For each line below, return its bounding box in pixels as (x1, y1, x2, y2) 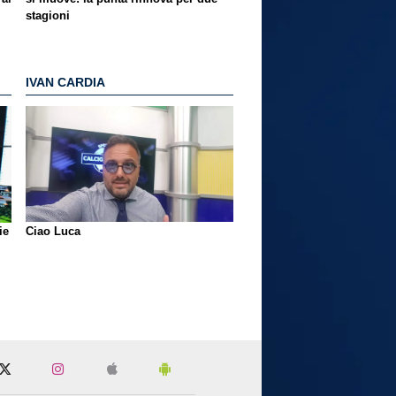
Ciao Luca (26, 224, 80, 238)
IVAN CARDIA (26, 75, 105, 90)
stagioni (26, 9, 70, 23)
